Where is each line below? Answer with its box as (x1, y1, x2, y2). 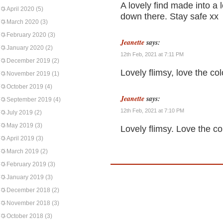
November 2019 (6, 70, 50, 77)
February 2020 (6, 31, 46, 38)
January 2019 (6, 174, 44, 181)
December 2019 (6, 57, 50, 64)
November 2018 (6, 200, 50, 207)
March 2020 (6, 18, 39, 25)
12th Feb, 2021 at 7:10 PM (120, 108, 184, 113)
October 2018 (6, 213, 43, 220)
